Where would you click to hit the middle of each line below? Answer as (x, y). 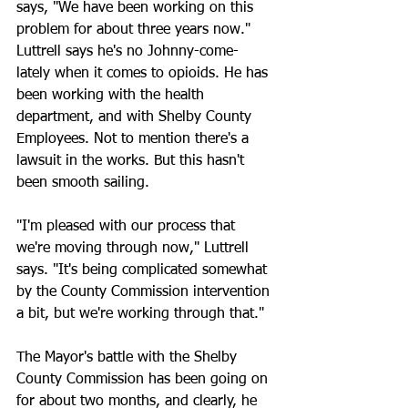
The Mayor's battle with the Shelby (129, 358)
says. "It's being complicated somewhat (144, 270)
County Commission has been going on (144, 380)
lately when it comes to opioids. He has (144, 74)
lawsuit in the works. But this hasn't (133, 161)
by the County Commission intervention (145, 292)
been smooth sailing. (83, 183)
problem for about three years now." (133, 30)
